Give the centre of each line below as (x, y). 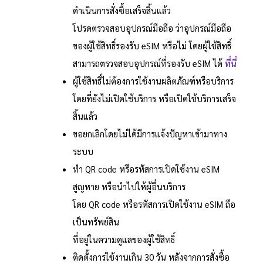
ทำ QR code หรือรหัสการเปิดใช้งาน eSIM (146, 169)
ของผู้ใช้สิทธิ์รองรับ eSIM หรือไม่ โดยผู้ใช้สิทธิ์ (152, 46)
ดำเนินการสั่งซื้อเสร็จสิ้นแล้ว (122, 11)
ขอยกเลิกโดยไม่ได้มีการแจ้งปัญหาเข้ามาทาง (150, 134)
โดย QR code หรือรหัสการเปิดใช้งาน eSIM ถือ (154, 204)
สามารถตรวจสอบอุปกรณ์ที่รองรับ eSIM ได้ (149, 63)
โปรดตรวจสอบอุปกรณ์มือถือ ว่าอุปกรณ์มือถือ (152, 28)
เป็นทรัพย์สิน (96, 222)
